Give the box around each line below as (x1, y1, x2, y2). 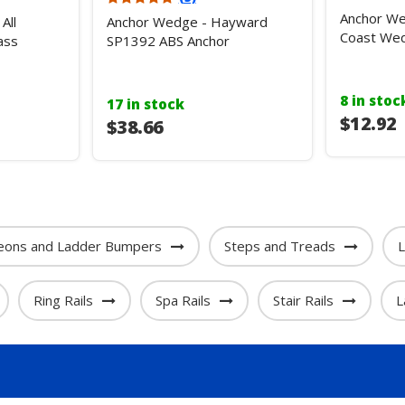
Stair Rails (272, 291, 334, 309)
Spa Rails (155, 291, 211, 309)
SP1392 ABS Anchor (106, 32, 230, 50)
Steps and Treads (223, 237, 335, 255)
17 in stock (106, 95, 184, 113)
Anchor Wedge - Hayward (106, 13, 268, 31)
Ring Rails (33, 291, 93, 309)
